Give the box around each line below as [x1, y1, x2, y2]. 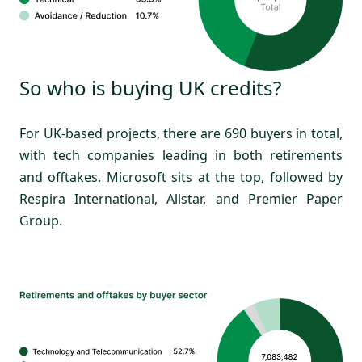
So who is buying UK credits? [19, 74, 281, 102]
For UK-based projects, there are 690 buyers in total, [19, 124, 343, 142]
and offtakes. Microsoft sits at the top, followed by [19, 167, 343, 186]
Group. [19, 211, 62, 229]
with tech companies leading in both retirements [19, 145, 343, 164]
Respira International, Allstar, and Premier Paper [19, 189, 343, 208]
